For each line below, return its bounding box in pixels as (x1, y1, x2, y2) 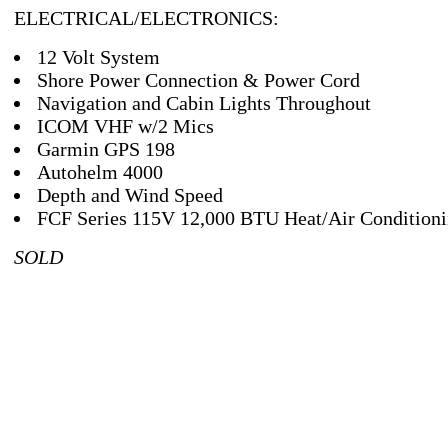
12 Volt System (37, 46, 160, 68)
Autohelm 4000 (37, 161, 163, 183)
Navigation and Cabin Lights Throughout (37, 92, 371, 114)
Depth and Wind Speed (37, 184, 223, 206)
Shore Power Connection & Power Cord (37, 69, 360, 91)
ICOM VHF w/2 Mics (37, 115, 214, 137)
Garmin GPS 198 (37, 138, 175, 160)
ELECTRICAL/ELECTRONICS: (14, 7, 279, 29)
